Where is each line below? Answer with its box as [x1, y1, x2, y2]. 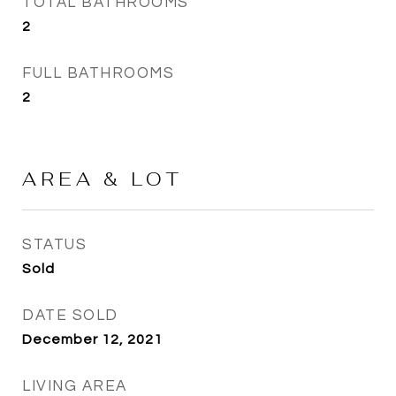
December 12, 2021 [22, 332, 163, 346]
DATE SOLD [22, 308, 118, 324]
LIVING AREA [22, 378, 127, 394]
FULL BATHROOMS [22, 65, 174, 81]
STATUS [22, 237, 87, 253]
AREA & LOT [22, 167, 183, 191]
